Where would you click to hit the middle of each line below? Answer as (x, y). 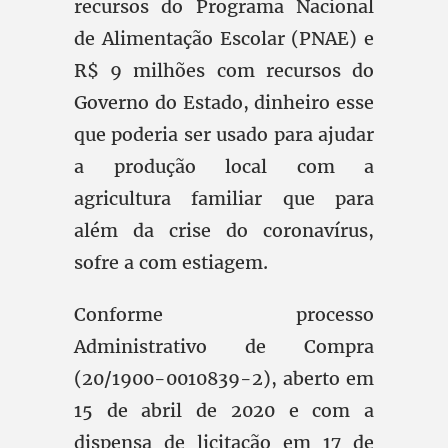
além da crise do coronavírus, (224, 230)
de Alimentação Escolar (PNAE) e (224, 38)
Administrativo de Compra (224, 346)
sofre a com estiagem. (171, 262)
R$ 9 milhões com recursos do (224, 70)
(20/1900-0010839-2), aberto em (224, 378)
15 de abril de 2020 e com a (224, 410)
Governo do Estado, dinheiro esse (224, 102)
